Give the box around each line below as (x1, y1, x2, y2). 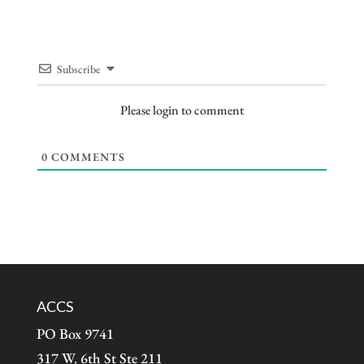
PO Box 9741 (36, 324, 114, 344)
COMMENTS (47, 149, 125, 165)
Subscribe (56, 62, 101, 77)
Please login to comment (119, 102, 244, 119)
